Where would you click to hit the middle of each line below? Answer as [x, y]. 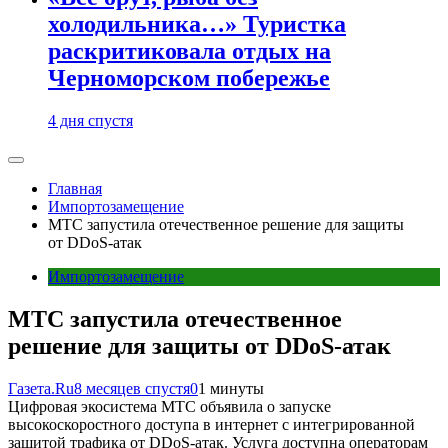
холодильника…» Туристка [197, 24]
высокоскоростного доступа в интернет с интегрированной [211, 424]
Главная [75, 188]
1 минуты [231, 388]
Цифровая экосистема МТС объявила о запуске [169, 406]
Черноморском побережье [189, 78]
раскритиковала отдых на [189, 51]
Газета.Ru [41, 388]
